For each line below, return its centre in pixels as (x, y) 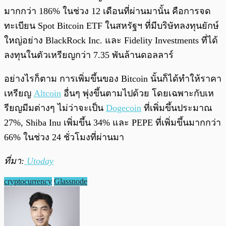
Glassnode (71, 182)
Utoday (39, 161)
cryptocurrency (28, 182)
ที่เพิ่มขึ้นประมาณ (177, 108)
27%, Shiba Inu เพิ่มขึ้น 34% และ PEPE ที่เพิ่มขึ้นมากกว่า (112, 123)
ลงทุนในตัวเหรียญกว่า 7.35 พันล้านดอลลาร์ (89, 55)
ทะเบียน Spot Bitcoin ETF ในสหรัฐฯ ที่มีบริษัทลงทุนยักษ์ (111, 26)
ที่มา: (14, 161)
